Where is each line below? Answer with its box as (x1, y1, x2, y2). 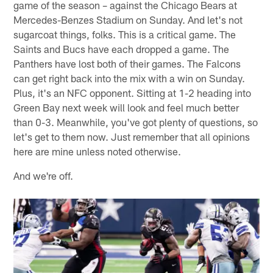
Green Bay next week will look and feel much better (13, 101, 239, 113)
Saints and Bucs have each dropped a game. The (13, 42, 230, 55)
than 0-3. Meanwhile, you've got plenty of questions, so (13, 115, 258, 128)
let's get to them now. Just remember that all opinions (13, 130, 250, 143)
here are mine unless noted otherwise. (13, 144, 182, 157)
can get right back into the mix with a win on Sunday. (13, 71, 246, 84)
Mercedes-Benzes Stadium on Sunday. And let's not (13, 13, 243, 26)
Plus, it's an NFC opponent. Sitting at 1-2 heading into (13, 86, 252, 99)
